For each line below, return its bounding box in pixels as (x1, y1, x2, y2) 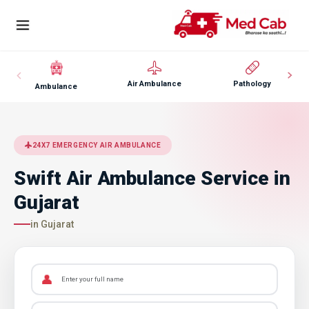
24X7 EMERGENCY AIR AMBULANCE (32, 141, 161, 149)
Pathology (233, 79, 272, 88)
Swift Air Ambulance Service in (14, 166, 290, 190)
